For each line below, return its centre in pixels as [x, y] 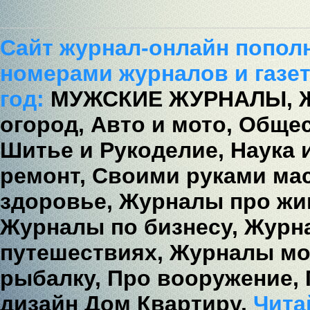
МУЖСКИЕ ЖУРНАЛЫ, [172, 99]
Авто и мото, [162, 125]
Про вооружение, [203, 278]
